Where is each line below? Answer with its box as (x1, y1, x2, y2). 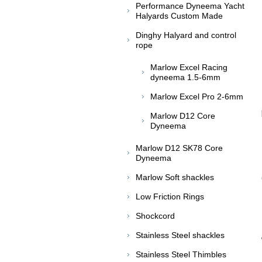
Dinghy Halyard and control (136, 30, 236, 40)
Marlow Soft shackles (136, 173, 214, 182)
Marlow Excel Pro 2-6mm (150, 92, 243, 101)
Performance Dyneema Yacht (136, 1, 244, 11)
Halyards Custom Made (136, 11, 223, 20)
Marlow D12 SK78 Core (136, 143, 223, 153)
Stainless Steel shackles (136, 230, 225, 240)
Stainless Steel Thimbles (136, 250, 226, 259)
